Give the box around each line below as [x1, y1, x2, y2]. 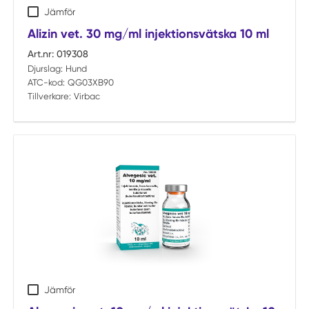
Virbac [73, 91, 100, 101]
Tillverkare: [28, 91, 71, 101]
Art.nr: [28, 48, 54, 59]
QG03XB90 [67, 77, 114, 88]
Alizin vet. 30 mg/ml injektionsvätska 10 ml [28, 26, 269, 41]
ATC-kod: [28, 77, 65, 88]
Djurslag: [28, 63, 63, 74]
